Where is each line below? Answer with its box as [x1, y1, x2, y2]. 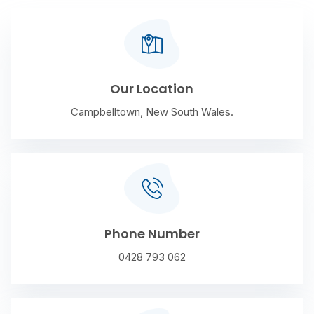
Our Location [110, 80, 193, 98]
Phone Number [104, 224, 200, 243]
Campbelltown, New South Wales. [70, 105, 233, 119]
